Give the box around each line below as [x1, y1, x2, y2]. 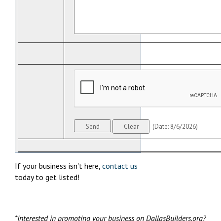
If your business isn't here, [15, 161, 102, 171]
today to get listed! [15, 172, 79, 183]
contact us [102, 161, 138, 171]
